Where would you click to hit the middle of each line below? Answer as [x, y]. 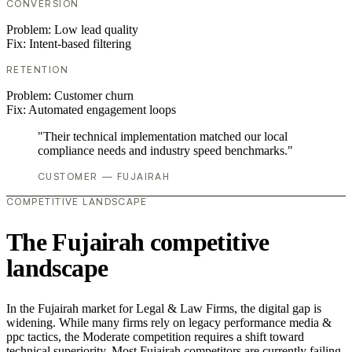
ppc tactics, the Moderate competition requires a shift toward [155, 337]
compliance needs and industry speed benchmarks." [165, 151]
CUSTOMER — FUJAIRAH [104, 177]
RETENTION [37, 70]
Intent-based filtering [80, 44]
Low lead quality [96, 30]
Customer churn [94, 96]
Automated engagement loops [102, 110]
